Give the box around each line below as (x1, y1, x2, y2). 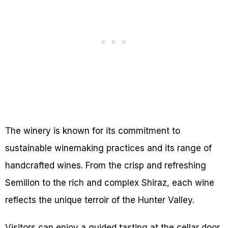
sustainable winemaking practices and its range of (5, 143, 212, 154)
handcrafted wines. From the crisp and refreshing (5, 160, 206, 171)
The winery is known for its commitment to (5, 126, 180, 136)
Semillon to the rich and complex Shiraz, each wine (5, 178, 214, 188)
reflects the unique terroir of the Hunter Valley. (5, 195, 194, 206)
